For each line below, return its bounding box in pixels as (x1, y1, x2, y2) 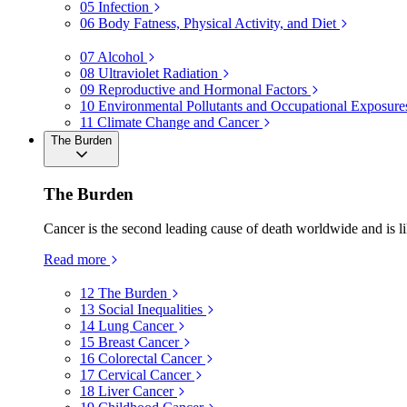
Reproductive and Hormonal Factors (98, 81, 307, 97)
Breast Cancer (98, 334, 179, 351)
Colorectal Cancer (98, 351, 202, 367)
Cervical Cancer (98, 367, 191, 383)
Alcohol (97, 48, 144, 65)
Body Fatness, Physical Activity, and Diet (98, 15, 336, 32)
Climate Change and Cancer (97, 114, 259, 130)
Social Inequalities (98, 302, 203, 318)
